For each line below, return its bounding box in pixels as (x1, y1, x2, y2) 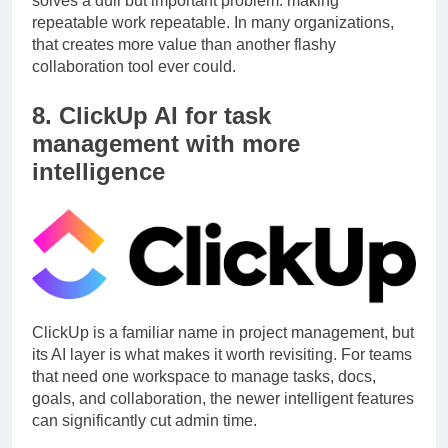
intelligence (32, 176, 165, 204)
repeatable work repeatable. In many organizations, (32, 32, 394, 50)
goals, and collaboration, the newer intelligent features (32, 407, 414, 425)
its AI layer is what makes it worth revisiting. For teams (32, 363, 412, 381)
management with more (32, 148, 300, 176)
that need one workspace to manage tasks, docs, (32, 385, 376, 403)
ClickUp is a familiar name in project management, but (32, 341, 414, 359)
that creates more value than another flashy (32, 54, 336, 72)
